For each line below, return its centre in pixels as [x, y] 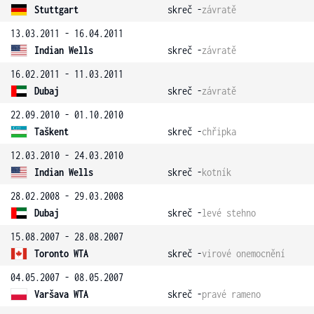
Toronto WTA [61, 253]
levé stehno [229, 213]
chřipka [219, 131]
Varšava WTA [61, 294]
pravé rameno [231, 294]
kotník [217, 172]
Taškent [52, 131]
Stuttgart [56, 9]
